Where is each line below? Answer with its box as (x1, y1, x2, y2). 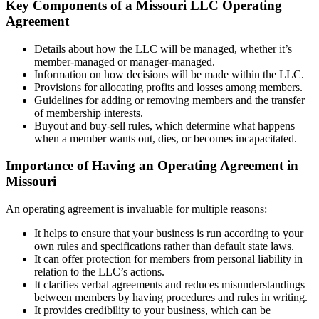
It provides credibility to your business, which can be (34, 304, 271, 317)
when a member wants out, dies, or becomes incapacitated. (34, 132, 297, 145)
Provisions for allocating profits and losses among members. (34, 80, 303, 93)
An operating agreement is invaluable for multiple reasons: (6, 203, 267, 216)
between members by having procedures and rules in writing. (34, 291, 308, 304)
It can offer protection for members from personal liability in (34, 253, 303, 266)
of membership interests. (34, 106, 143, 119)
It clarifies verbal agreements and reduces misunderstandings (34, 278, 305, 291)
